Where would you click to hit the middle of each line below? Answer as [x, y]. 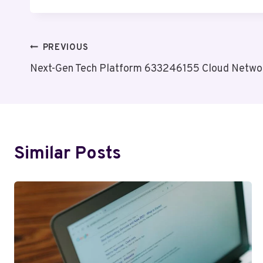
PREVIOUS [65, 48]
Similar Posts [68, 154]
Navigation [73, 78]
